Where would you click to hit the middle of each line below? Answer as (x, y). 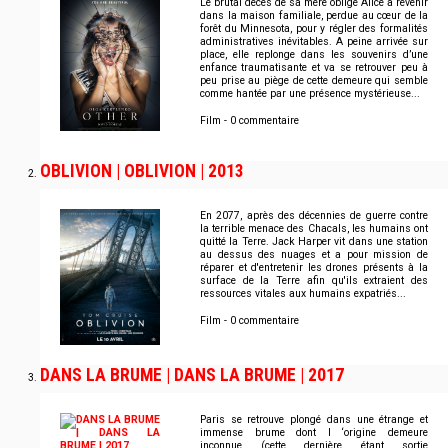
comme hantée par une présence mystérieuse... (310, 94)
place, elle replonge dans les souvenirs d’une (314, 55)
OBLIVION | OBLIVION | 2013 (142, 171)
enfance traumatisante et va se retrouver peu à (314, 68)
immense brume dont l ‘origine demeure (314, 433)
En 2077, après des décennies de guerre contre (314, 216)
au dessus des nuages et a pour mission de (314, 255)
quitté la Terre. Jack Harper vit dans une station (314, 242)
